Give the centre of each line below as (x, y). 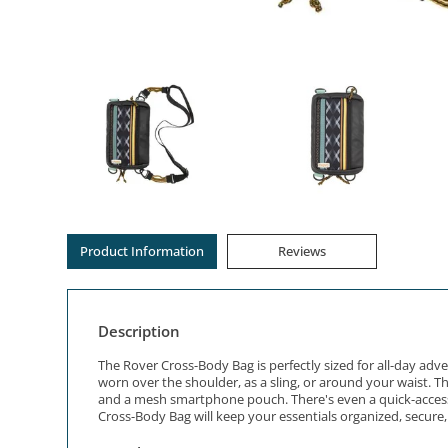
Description (139, 331)
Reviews (302, 251)
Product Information (142, 251)
